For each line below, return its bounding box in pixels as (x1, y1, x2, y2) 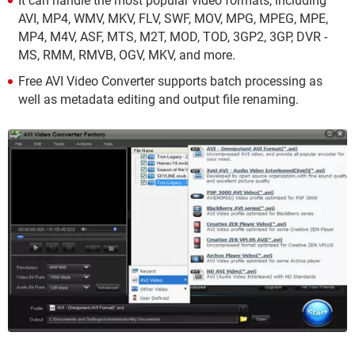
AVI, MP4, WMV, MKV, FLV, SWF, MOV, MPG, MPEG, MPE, (18, 10, 328, 26)
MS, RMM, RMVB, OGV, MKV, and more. (18, 47, 235, 63)
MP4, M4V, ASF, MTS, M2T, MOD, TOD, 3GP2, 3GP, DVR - (18, 29, 327, 44)
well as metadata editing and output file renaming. (18, 91, 299, 107)
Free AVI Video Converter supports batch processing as (18, 73, 323, 89)
